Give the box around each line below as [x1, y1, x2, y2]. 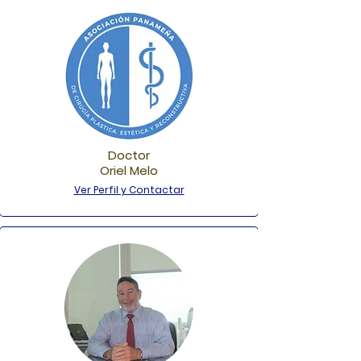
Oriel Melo [100, 162, 158, 179]
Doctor [108, 147, 150, 164]
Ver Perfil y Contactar [73, 183, 185, 197]
